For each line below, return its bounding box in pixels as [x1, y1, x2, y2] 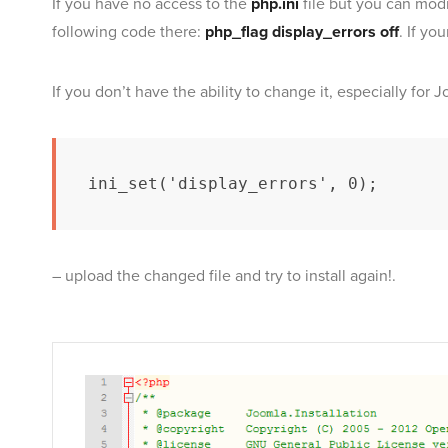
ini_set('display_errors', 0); [88, 174, 378, 194]
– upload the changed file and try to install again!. [52, 266, 396, 287]
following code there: [52, 22, 205, 43]
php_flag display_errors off [205, 22, 399, 43]
